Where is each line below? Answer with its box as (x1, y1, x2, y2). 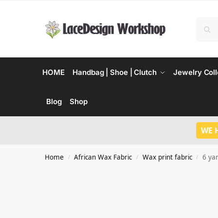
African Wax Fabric (74, 153, 132, 162)
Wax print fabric (142, 153, 192, 162)
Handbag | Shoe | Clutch (73, 68, 157, 77)
